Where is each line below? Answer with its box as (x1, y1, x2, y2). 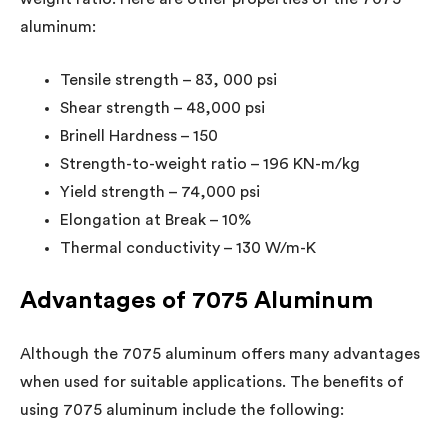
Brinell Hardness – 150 (60, 127, 218, 144)
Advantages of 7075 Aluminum (20, 288, 373, 313)
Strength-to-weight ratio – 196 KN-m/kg (60, 155, 360, 172)
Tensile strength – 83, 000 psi (60, 71, 277, 88)
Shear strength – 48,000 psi (60, 99, 265, 116)
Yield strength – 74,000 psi (60, 183, 260, 200)
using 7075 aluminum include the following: (20, 401, 344, 418)
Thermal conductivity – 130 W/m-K (60, 239, 316, 256)
